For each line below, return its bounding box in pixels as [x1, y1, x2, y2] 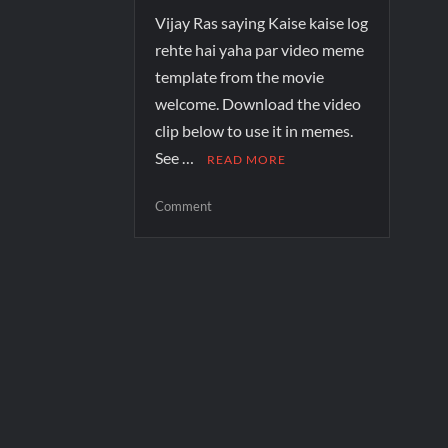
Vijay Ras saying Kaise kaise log [155, 12, 369, 32]
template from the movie [155, 66, 325, 86]
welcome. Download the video [155, 93, 362, 113]
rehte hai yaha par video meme [155, 39, 365, 59]
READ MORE [207, 151, 287, 167]
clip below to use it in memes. [155, 120, 366, 140]
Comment [155, 197, 213, 214]
